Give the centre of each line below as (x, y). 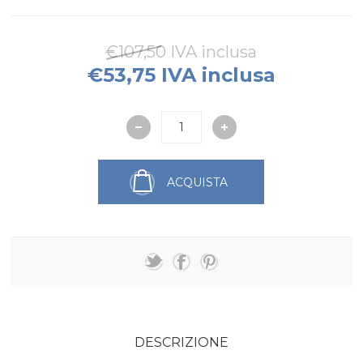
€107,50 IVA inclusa (181, 52)
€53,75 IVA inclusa (181, 75)
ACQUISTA (198, 182)
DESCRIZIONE (181, 343)
